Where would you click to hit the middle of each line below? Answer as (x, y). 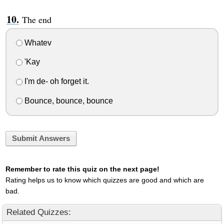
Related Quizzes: (39, 212)
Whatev (37, 42)
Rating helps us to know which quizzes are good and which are (104, 180)
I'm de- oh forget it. (55, 81)
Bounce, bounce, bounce (67, 101)
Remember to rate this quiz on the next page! (82, 169)
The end (36, 19)
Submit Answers (41, 139)
